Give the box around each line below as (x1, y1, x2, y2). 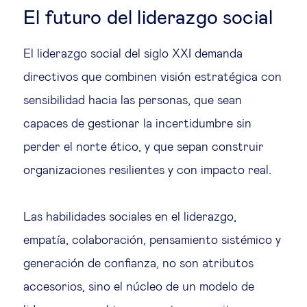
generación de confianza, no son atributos (23, 257, 254, 270)
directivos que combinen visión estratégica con (23, 71, 282, 84)
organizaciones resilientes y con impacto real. (23, 164, 271, 177)
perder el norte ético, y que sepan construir (23, 140, 264, 153)
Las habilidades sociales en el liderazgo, (23, 210, 236, 223)
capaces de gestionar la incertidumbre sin (23, 117, 251, 130)
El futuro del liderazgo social (23, 8, 273, 28)
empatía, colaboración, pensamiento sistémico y (23, 234, 281, 247)
